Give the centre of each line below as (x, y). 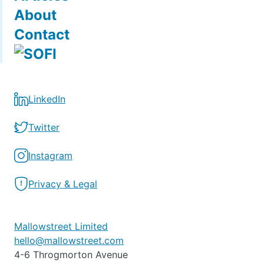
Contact (42, 35)
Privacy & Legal (63, 184)
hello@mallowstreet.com (69, 241)
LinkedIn (47, 99)
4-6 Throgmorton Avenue (71, 255)
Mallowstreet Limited (61, 227)
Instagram (50, 156)
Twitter (44, 128)
